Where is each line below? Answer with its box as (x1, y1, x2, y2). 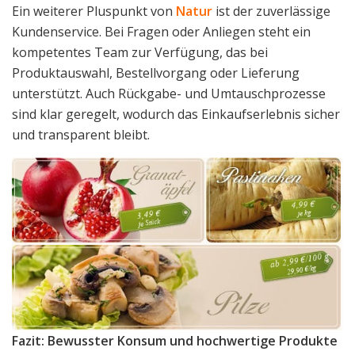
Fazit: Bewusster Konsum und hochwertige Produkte (12, 332, 338, 350)
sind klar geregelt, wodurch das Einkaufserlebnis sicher (12, 105, 340, 124)
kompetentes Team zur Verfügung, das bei (12, 44, 268, 62)
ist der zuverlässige (212, 2, 330, 21)
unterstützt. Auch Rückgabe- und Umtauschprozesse (12, 85, 326, 103)
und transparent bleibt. (12, 126, 150, 144)
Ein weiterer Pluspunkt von (12, 2, 176, 21)
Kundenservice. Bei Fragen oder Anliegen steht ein (12, 23, 311, 41)
